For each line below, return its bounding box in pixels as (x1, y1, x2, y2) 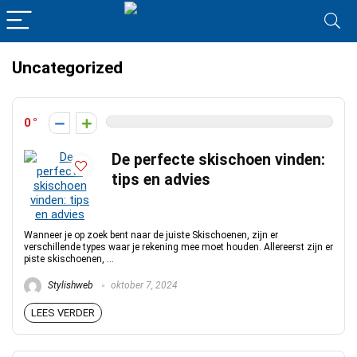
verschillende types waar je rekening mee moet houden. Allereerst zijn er (24, 241, 333, 253)
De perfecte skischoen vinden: (112, 151, 325, 169)
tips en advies (112, 171, 210, 189)
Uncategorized (12, 58, 123, 77)
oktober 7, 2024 (108, 280, 178, 292)
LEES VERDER (31, 307, 95, 319)
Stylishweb (45, 280, 93, 292)
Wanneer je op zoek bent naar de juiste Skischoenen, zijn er (24, 229, 278, 241)
